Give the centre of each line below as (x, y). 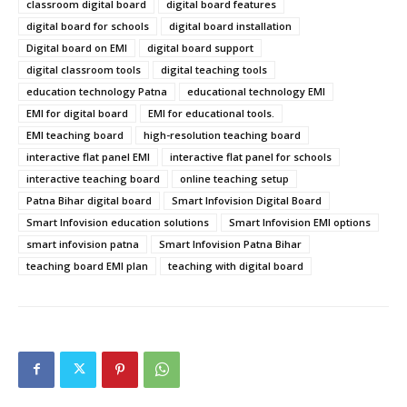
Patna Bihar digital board (89, 200)
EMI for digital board (77, 113)
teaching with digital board (236, 265)
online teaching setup (234, 178)
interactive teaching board (93, 178)
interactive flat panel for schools (251, 156)
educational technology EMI (256, 91)
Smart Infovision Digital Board (247, 200)
